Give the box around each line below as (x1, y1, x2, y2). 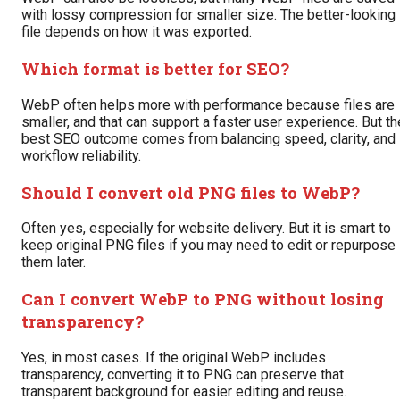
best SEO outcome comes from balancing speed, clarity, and (21, 129, 396, 147)
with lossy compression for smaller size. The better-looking (21, 6, 396, 24)
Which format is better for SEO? (21, 57, 289, 80)
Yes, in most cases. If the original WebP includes (21, 348, 326, 366)
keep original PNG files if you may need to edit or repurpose (21, 237, 396, 254)
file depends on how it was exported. (21, 23, 252, 41)
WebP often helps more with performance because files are (21, 96, 395, 113)
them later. (21, 254, 86, 271)
